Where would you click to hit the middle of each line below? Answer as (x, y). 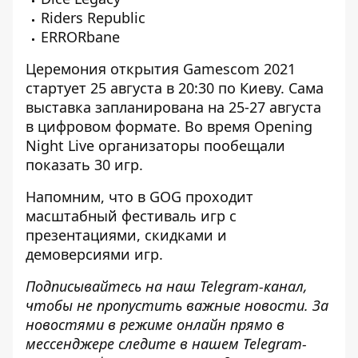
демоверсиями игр (92, 254)
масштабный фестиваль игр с (131, 216)
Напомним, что (82, 197)
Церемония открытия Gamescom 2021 (161, 69)
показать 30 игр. (84, 165)
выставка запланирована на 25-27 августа (173, 107)
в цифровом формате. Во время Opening (169, 126)
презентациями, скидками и (126, 235)
